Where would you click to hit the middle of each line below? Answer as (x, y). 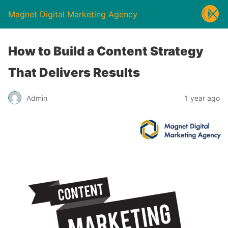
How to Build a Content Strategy (106, 51)
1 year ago (202, 98)
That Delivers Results (74, 73)
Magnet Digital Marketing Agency (73, 14)
